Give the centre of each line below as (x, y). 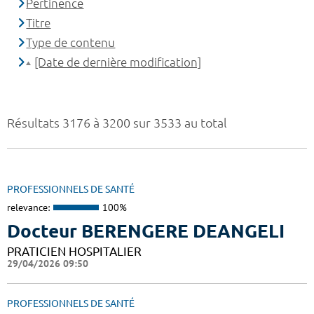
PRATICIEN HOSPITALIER (74, 251)
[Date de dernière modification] (118, 62)
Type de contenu (71, 43)
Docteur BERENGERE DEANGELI (146, 231)
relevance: (28, 208)
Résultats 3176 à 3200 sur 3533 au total (117, 123)
